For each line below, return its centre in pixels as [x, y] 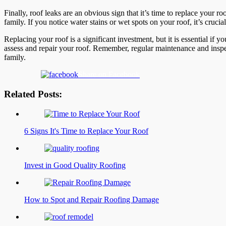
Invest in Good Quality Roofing [75, 165]
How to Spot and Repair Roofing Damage [92, 199]
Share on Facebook [109, 75]
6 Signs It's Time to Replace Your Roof [86, 131]
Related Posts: [33, 94]
